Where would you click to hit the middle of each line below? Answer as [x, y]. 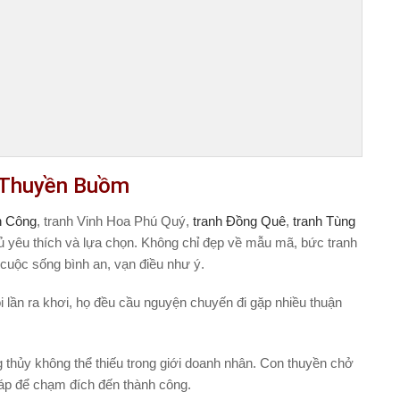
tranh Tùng [322, 221]
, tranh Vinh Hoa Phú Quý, [115, 221]
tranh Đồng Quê [239, 221]
